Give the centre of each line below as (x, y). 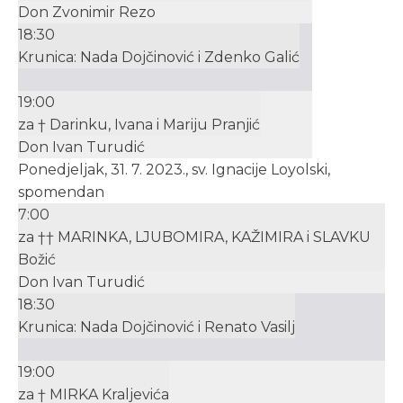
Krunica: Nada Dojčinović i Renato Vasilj (157, 327)
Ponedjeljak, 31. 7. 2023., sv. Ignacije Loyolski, (174, 170)
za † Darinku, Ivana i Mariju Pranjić (139, 125)
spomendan (61, 192)
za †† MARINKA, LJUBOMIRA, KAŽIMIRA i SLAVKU (194, 237)
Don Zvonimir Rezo (87, 12)
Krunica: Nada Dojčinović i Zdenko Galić (159, 57)
